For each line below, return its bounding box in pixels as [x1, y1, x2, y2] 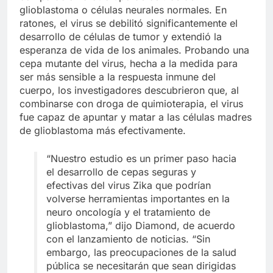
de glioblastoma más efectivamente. [19, 124, 186, 137]
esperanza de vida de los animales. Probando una [19, 44, 249, 57]
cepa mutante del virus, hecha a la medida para [19, 57, 238, 70]
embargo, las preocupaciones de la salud [46, 246, 236, 259]
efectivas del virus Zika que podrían [46, 179, 211, 192]
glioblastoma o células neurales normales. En [19, 4, 227, 16]
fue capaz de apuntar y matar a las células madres [19, 111, 252, 124]
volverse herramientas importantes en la [46, 193, 230, 205]
